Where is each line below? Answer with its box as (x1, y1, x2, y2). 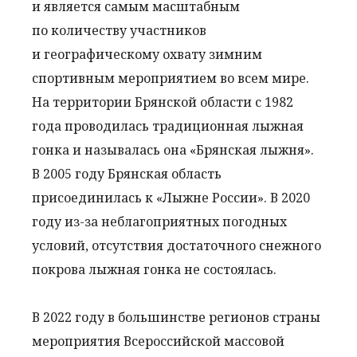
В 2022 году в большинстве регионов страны (32, 308, 320, 326)
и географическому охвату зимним (32, 45, 262, 63)
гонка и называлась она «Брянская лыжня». (32, 141, 314, 159)
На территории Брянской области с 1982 (32, 93, 293, 111)
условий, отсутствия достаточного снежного (32, 237, 321, 254)
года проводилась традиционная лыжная (32, 117, 304, 135)
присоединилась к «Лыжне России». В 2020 (32, 189, 310, 206)
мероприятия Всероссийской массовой (32, 332, 284, 350)
